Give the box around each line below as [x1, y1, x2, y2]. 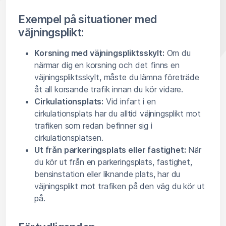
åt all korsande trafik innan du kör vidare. [34, 84, 184, 95]
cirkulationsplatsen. [34, 133, 103, 143]
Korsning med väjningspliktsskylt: [34, 48, 164, 59]
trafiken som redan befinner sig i [34, 121, 152, 131]
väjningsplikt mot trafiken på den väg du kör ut [34, 181, 205, 192]
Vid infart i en [103, 96, 156, 107]
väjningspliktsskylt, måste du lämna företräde [34, 72, 199, 83]
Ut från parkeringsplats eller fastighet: [34, 145, 186, 155]
